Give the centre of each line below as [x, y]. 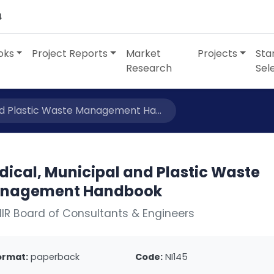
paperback [55, 257]
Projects [218, 54]
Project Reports [70, 54]
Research [149, 68]
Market [144, 54]
